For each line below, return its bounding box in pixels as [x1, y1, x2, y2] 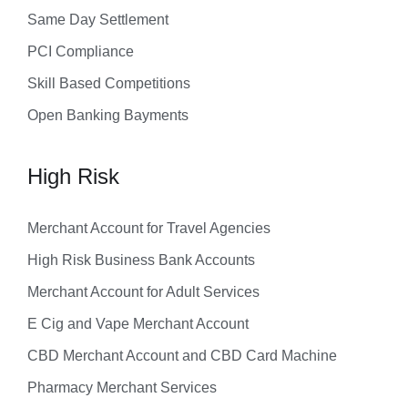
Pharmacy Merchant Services [27, 379, 217, 395]
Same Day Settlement [27, 11, 168, 27]
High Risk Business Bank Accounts [27, 251, 255, 268]
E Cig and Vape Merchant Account [27, 315, 249, 331]
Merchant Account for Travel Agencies [27, 219, 270, 236]
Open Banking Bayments [27, 107, 189, 123]
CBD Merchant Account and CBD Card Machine [27, 347, 337, 363]
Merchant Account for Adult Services [27, 283, 260, 300]
